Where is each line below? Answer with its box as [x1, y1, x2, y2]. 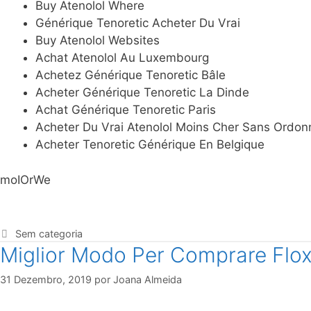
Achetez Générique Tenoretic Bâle [35, 68, 226, 83]
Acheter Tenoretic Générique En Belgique [35, 137, 264, 152]
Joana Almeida [113, 274, 182, 286]
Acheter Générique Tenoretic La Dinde [35, 85, 249, 100]
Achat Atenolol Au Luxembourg [35, 51, 209, 65]
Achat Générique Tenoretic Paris [35, 103, 216, 117]
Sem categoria [15, 227, 83, 239]
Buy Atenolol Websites [35, 33, 160, 48]
